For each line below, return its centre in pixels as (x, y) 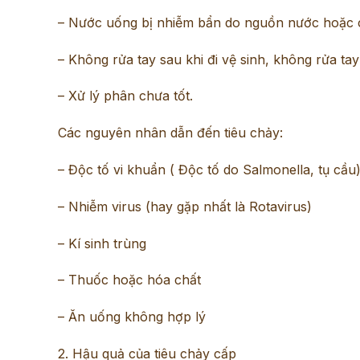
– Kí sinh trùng (102, 243)
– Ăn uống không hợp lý (132, 317)
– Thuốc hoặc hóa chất (129, 280)
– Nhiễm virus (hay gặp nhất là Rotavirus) (185, 206)
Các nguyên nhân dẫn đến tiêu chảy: (170, 133)
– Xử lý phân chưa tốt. (125, 96)
